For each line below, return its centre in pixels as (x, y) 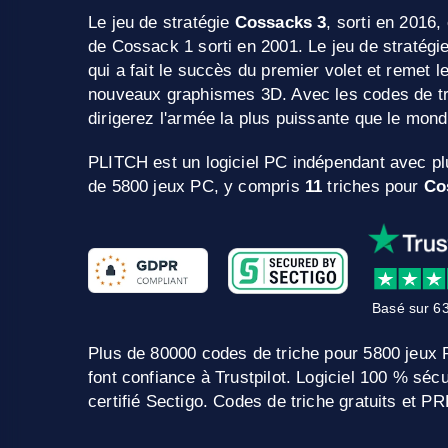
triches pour (373, 186)
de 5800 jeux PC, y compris (196, 186)
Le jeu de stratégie (161, 22)
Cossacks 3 (280, 22)
